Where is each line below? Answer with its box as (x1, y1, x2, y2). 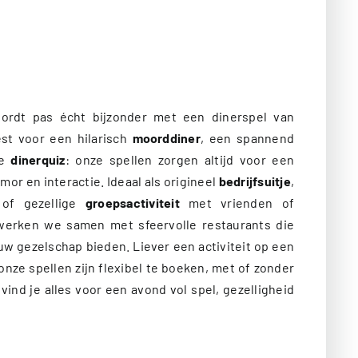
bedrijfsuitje (218, 173, 291, 189)
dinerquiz (10, 151, 66, 167)
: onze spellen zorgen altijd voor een (65, 151, 294, 167)
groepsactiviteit (86, 194, 180, 210)
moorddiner (132, 129, 201, 145)
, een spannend (200, 129, 294, 145)
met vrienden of (179, 194, 294, 210)
